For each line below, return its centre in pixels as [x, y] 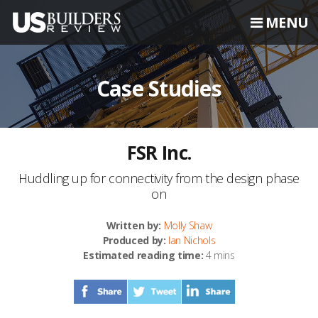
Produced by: [134, 240]
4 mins [219, 255]
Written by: [133, 225]
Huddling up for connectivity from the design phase [159, 178]
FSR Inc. [159, 153]
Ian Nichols [192, 240]
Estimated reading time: [143, 255]
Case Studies [159, 88]
